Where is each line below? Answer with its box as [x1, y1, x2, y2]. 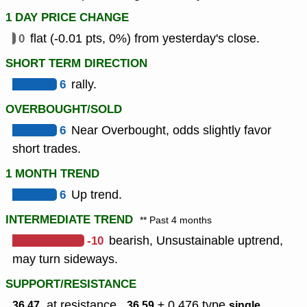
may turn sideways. [12, 251, 118, 268]
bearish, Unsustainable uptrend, [109, 232, 283, 249]
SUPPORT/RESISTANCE [5, 275, 136, 293]
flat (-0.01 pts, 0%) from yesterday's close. [30, 30, 260, 47]
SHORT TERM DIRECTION [5, 55, 147, 73]
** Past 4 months [140, 214, 212, 228]
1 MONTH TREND [5, 165, 99, 183]
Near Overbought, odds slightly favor [71, 122, 271, 139]
